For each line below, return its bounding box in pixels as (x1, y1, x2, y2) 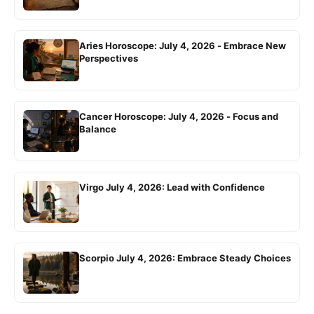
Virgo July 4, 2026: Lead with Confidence (79, 182, 265, 193)
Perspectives (79, 53, 138, 64)
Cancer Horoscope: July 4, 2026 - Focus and (79, 111, 278, 123)
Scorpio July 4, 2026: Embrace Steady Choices (79, 252, 291, 264)
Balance (79, 123, 116, 135)
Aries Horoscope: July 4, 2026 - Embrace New (79, 40, 286, 52)
